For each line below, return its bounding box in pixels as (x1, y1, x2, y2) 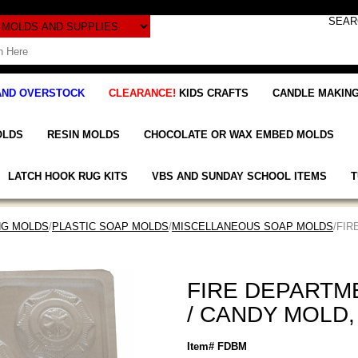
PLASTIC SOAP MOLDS (52, 220, 169, 233)
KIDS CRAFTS (179, 86, 249, 99)
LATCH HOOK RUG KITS (7, 169, 128, 182)
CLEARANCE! (109, 86, 179, 99)
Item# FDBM (187, 340, 247, 352)
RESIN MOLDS (47, 128, 120, 141)
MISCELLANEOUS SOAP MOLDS (172, 220, 333, 233)
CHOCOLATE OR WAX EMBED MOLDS (144, 128, 334, 141)
